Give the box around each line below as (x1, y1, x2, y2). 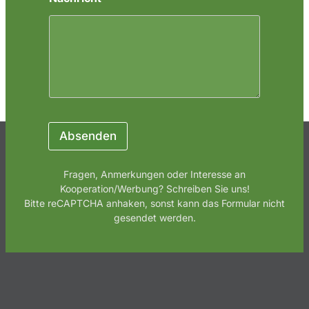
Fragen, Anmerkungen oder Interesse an (63, 168, 246, 181)
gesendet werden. (113, 212, 196, 224)
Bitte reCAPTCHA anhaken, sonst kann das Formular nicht (24, 197, 285, 210)
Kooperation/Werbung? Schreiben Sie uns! (59, 183, 250, 195)
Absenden (59, 129, 117, 143)
